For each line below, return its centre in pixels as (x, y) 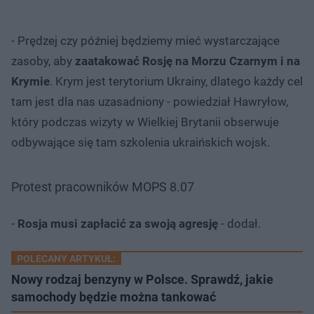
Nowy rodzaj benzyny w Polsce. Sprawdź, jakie (142, 279)
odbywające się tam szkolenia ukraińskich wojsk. (141, 142)
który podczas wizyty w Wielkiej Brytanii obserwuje (145, 122)
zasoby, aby (43, 61)
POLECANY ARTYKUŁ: (66, 258)
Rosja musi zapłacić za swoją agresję (118, 223)
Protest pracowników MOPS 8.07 (103, 186)
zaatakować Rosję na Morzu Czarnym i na (187, 61)
